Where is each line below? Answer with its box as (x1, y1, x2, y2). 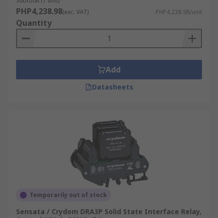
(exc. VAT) (62, 8, 89, 16)
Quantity (16, 18, 52, 28)
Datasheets (91, 82, 133, 91)
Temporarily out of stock (30, 191, 107, 199)
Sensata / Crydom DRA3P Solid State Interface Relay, (16, 207, 201, 216)
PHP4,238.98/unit (156, 8, 202, 16)
